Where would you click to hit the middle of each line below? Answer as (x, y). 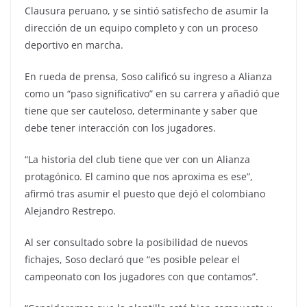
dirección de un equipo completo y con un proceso (141, 27)
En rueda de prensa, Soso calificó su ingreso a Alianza (148, 76)
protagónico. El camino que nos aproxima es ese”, (139, 176)
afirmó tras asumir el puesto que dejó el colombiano (145, 193)
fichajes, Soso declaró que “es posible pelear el (132, 259)
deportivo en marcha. (74, 45)
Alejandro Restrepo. (70, 210)
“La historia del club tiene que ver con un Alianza (137, 159)
